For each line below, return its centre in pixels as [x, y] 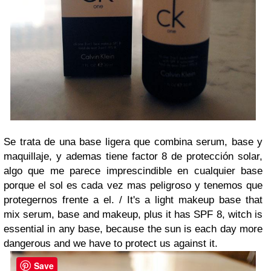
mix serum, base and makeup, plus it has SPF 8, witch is [133, 215]
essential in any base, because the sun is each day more [133, 229]
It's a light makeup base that [194, 200]
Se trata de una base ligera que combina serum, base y [133, 142]
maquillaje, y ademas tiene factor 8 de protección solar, [133, 157]
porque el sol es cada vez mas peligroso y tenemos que [133, 186]
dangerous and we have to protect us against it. [111, 244]
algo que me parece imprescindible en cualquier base [133, 171]
